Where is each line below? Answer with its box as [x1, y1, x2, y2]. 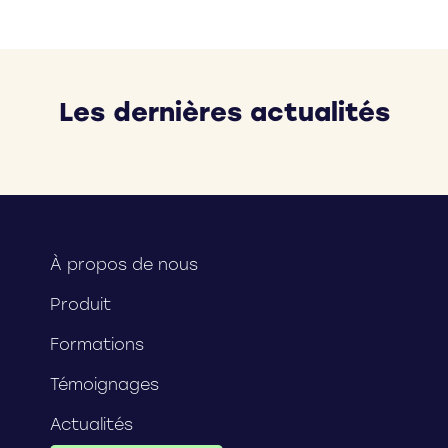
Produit [50, 294, 111, 314]
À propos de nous [50, 254, 198, 274]
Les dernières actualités [58, 95, 390, 128]
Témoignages [50, 374, 159, 394]
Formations [50, 334, 144, 354]
